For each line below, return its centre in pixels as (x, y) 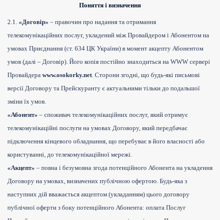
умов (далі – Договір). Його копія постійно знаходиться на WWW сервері (109, 62)
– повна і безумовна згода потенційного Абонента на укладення (124, 168)
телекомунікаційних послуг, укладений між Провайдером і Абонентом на (108, 35)
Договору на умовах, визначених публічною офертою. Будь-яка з (97, 181)
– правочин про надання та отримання (102, 22)
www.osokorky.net (66, 75)
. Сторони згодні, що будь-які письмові (146, 75)
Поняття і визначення (110, 5)
